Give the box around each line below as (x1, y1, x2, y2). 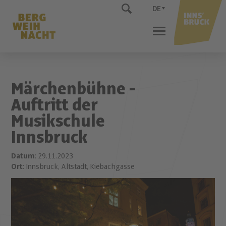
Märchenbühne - (11, 80, 136, 98)
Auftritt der (11, 96, 98, 115)
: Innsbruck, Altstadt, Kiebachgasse (23, 162, 135, 172)
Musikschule (11, 112, 105, 131)
